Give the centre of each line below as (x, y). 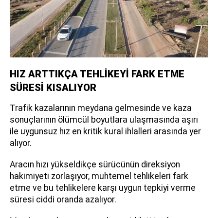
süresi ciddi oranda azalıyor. (63, 200)
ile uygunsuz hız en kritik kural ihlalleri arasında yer (105, 131)
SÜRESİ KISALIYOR (53, 88)
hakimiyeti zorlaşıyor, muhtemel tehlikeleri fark (99, 176)
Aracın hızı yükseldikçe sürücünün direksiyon (95, 164)
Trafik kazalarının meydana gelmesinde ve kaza (101, 108)
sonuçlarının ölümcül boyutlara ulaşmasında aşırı (104, 120)
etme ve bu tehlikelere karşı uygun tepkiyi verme (103, 188)
